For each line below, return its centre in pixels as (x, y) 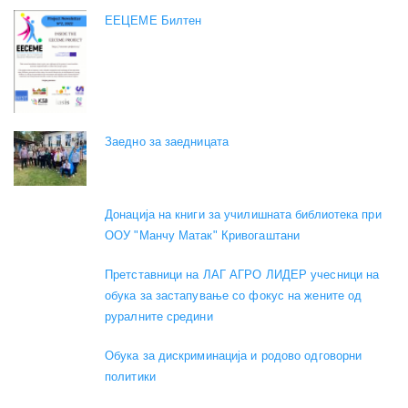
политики (130, 377)
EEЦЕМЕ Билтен (153, 21)
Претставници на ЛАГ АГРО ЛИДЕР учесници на (242, 275)
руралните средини (159, 317)
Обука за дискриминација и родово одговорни (234, 356)
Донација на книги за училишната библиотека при (243, 215)
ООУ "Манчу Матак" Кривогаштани (203, 236)
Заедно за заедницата (167, 142)
